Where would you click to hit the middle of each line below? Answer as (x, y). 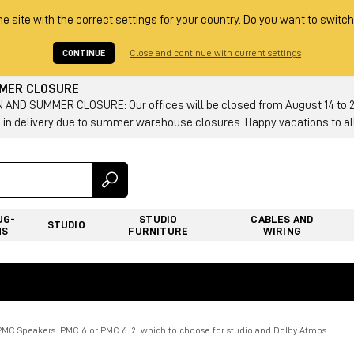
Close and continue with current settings (215, 53)
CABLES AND (282, 218)
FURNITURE (158, 230)
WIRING (282, 230)
